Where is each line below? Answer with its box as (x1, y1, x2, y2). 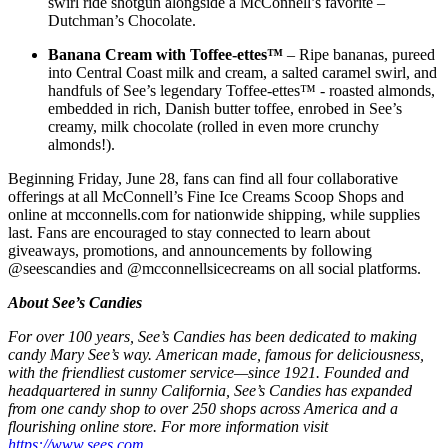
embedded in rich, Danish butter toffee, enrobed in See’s (48, 100, 402, 118)
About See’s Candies (8, 294, 142, 312)
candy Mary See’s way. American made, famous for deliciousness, (8, 346, 424, 364)
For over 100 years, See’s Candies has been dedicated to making (8, 328, 417, 346)
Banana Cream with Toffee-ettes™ (48, 46, 283, 64)
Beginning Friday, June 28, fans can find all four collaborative (8, 170, 398, 188)
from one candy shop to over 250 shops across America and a (8, 400, 398, 418)
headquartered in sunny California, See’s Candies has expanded (8, 382, 412, 400)
